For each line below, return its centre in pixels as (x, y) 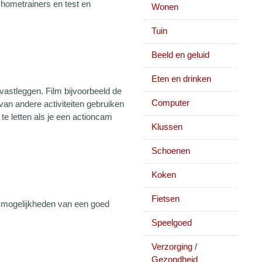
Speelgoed (172, 223)
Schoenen (171, 151)
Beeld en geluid (180, 55)
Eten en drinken (181, 79)
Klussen (167, 127)
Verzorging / (174, 247)
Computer (170, 103)
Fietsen (166, 199)
